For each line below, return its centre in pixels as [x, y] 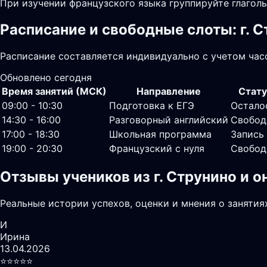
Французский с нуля [157, 148]
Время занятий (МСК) [54, 91]
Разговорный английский [169, 119]
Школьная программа [160, 134]
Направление [169, 91]
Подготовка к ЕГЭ [152, 105]
